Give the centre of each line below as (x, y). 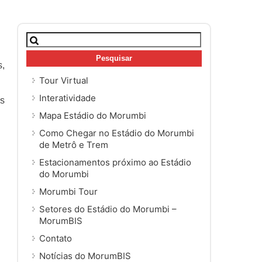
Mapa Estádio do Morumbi (93, 115)
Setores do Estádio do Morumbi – (108, 209)
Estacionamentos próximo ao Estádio (115, 162)
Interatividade (68, 98)
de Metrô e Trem (74, 144)
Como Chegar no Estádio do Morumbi (117, 133)
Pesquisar (47, 37)
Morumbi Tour (68, 191)
